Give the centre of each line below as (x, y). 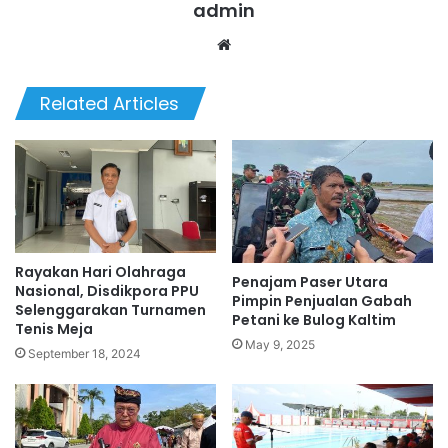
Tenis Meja (54, 329)
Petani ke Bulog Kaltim (314, 319)
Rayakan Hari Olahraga (100, 272)
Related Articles (109, 103)
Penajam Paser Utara (310, 281)
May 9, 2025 (280, 344)
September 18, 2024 (84, 354)
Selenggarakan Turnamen (110, 310)
